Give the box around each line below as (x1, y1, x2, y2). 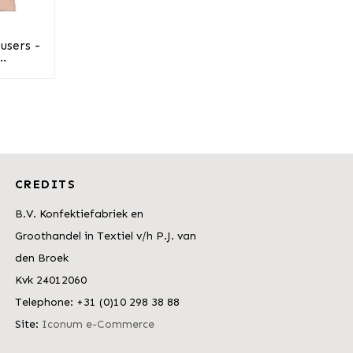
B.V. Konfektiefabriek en (14, 207, 143, 221)
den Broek (14, 251, 69, 265)
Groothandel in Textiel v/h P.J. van (14, 229, 196, 243)
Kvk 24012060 (14, 273, 87, 287)
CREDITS (14, 177, 76, 191)
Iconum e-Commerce (41, 318, 154, 331)
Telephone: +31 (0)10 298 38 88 (14, 295, 180, 309)
